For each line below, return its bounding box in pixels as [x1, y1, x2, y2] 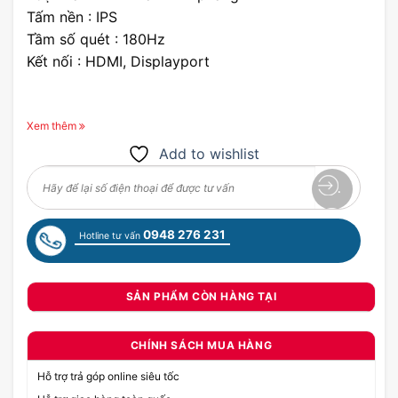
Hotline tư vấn [79, 230, 143, 242]
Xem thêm [27, 119, 76, 132]
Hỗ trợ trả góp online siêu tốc [37, 369, 179, 383]
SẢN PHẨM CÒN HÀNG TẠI [125, 289, 277, 303]
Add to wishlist [159, 145, 259, 163]
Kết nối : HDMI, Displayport [27, 52, 210, 70]
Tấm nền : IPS [27, 8, 117, 26]
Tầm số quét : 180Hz [27, 30, 165, 48]
